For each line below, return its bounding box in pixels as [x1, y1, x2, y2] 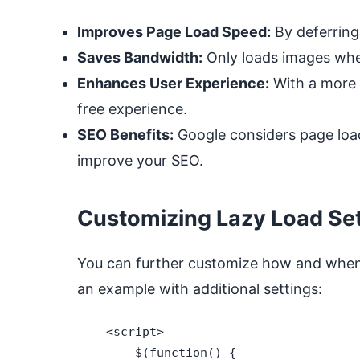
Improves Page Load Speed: [77, 23, 271, 40]
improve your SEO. [77, 152, 203, 169]
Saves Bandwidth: [77, 49, 202, 66]
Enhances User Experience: [77, 75, 269, 92]
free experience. [77, 100, 187, 117]
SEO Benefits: [77, 126, 174, 143]
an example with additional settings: [77, 280, 322, 297]
